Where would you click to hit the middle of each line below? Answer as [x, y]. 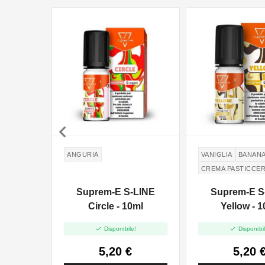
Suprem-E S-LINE [115, 192]
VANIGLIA [216, 155]
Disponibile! [120, 228]
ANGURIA [83, 155]
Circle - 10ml [115, 206]
